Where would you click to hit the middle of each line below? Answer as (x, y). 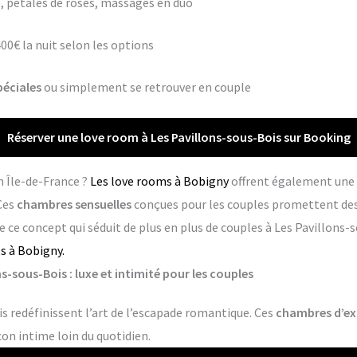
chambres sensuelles (74, 204)
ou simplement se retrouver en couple (146, 87)
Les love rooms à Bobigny (159, 181)
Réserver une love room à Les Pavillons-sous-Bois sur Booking (178, 137)
